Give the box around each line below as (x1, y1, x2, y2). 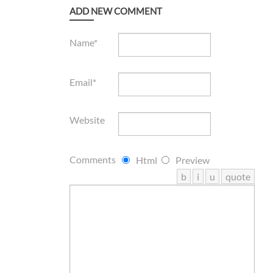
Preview (175, 154, 210, 166)
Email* (69, 76, 96, 88)
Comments (69, 153, 116, 165)
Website (69, 113, 105, 126)
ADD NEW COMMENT (69, 5, 162, 16)
